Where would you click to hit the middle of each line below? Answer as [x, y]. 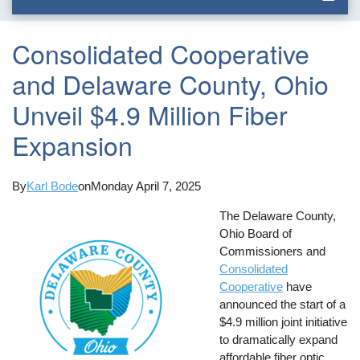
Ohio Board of [256, 233]
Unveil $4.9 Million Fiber [150, 115]
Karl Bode [53, 186]
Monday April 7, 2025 [146, 186]
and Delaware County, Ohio [171, 84]
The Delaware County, [278, 215]
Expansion [73, 145]
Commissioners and [273, 251]
